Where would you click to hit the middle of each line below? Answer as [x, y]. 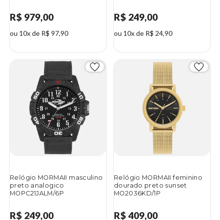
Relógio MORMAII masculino [56, 178]
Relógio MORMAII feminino [158, 178]
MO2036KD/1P [137, 193]
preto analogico [37, 186]
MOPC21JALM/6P [37, 193]
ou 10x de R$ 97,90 [39, 33]
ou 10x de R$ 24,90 [143, 33]
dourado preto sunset [151, 186]
